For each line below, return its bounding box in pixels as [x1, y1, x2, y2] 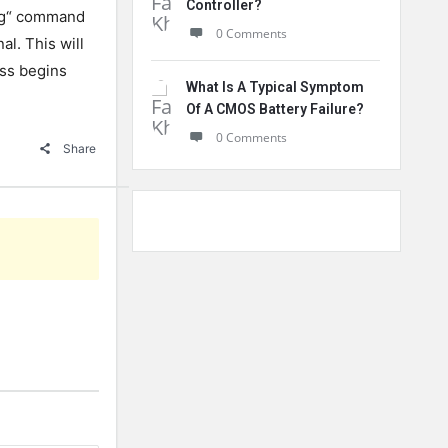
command [12, 7, 85, 26]
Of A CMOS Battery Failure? [186, 101, 364, 117]
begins [15, 61, 67, 80]
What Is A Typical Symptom [186, 79, 364, 95]
